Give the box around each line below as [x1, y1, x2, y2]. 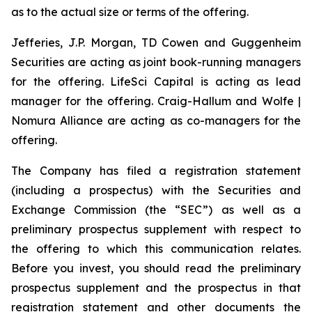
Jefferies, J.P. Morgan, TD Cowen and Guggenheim [11, 36, 301, 49]
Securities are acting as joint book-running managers [11, 55, 301, 69]
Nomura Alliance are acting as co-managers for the [11, 114, 301, 127]
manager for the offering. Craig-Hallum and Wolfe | [11, 94, 301, 108]
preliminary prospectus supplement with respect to [11, 222, 301, 236]
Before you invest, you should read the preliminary [11, 261, 301, 275]
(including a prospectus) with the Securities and [11, 183, 301, 197]
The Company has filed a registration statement [11, 164, 301, 178]
